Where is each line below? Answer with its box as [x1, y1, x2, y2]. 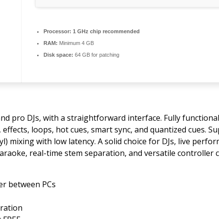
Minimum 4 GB [58, 40, 94, 46]
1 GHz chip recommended [71, 28, 140, 35]
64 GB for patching [73, 52, 119, 58]
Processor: [44, 28, 71, 35]
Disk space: [44, 52, 73, 58]
